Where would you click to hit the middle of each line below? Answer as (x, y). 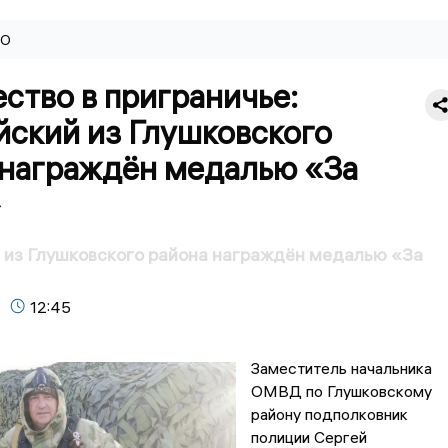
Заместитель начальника (341, 368)
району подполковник (329, 414)
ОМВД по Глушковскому (341, 391)
